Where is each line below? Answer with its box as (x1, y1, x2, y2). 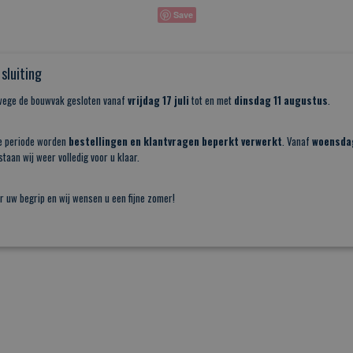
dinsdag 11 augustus (234, 92, 328, 108)
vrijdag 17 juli (128, 92, 189, 108)
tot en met (189, 92, 234, 108)
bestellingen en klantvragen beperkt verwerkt (69, 133, 282, 149)
